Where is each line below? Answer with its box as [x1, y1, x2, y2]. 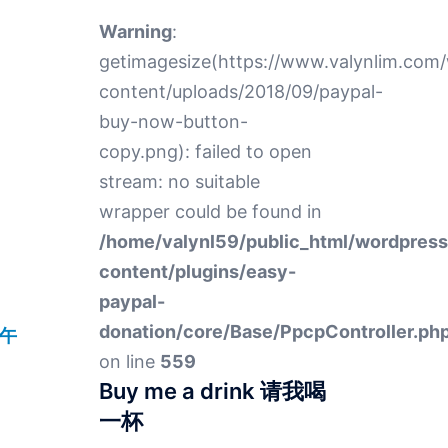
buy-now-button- [98, 111, 248, 132]
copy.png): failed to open [98, 141, 312, 162]
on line [98, 351, 160, 372]
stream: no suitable [98, 171, 260, 192]
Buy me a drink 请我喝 [98, 378, 326, 404]
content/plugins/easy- [98, 261, 296, 282]
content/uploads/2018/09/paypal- [98, 81, 383, 102]
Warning [98, 21, 172, 42]
